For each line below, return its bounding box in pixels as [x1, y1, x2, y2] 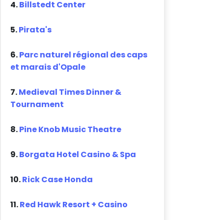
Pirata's [19, 24, 52, 36]
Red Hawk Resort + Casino [20, 199, 128, 211]
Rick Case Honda [22, 174, 93, 186]
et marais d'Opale [10, 61, 86, 73]
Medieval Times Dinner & [19, 86, 122, 98]
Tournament [10, 99, 64, 110]
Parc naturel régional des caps [19, 49, 148, 61]
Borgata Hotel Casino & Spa [19, 149, 137, 161]
